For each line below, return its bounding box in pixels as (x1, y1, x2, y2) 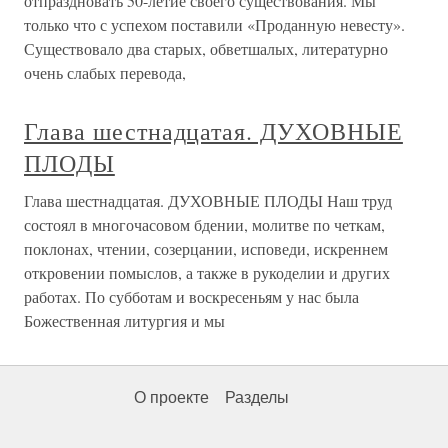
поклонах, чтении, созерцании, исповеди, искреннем (24, 237, 388, 259)
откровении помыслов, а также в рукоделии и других (24, 261, 390, 283)
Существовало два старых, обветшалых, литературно (24, 37, 388, 59)
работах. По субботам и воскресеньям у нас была (24, 285, 359, 307)
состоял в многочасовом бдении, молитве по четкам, (24, 213, 385, 235)
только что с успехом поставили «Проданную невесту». (24, 13, 405, 35)
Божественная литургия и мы (24, 309, 225, 331)
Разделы (225, 388, 289, 406)
